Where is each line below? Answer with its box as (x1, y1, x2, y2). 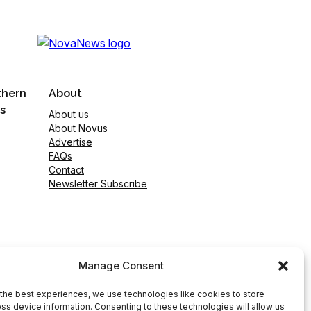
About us (49, 108, 89, 121)
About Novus (49, 122, 108, 135)
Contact (49, 164, 84, 176)
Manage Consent (78, 259, 165, 272)
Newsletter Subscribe (49, 178, 147, 190)
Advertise (49, 136, 92, 149)
